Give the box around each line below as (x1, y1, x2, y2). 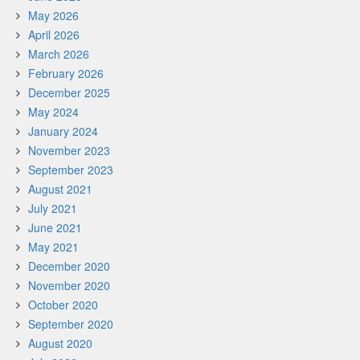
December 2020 (28, 258, 110, 274)
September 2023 (28, 162, 113, 178)
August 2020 (28, 335, 92, 351)
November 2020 (28, 277, 110, 293)
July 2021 (28, 200, 77, 216)
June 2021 (28, 219, 82, 235)
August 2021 (28, 181, 92, 197)
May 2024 (28, 104, 79, 120)
